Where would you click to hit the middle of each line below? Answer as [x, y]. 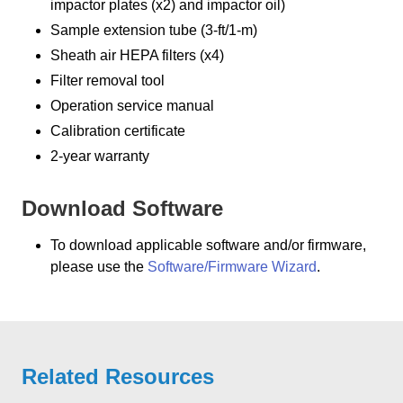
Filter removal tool [107, 81]
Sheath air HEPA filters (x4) [137, 56]
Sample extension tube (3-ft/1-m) [154, 31]
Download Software [122, 209]
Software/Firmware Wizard [232, 267]
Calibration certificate [118, 131]
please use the [99, 267]
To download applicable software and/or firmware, [208, 246]
